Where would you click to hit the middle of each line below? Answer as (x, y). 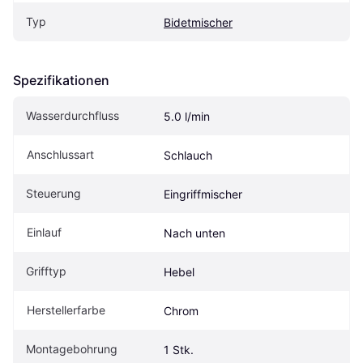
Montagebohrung (72, 349)
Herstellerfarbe (66, 310)
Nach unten (194, 233)
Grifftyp (46, 271)
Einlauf (44, 233)
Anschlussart (60, 155)
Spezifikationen (61, 81)
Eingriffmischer (203, 194)
